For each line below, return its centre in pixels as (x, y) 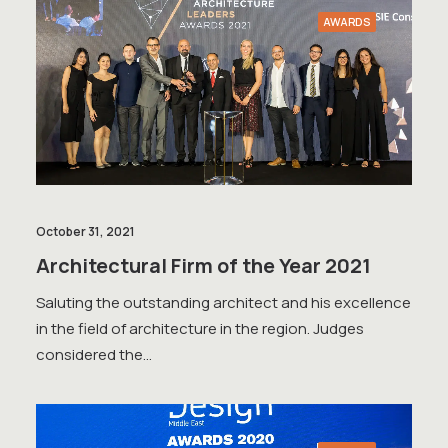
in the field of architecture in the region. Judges (200, 328)
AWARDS (347, 21)
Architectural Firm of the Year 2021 (203, 265)
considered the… (94, 354)
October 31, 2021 (85, 231)
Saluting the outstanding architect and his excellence (223, 302)
